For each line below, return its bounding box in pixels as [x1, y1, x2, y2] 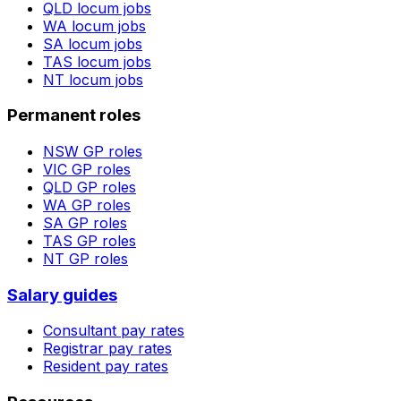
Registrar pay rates [43, 339, 172, 358]
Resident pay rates [43, 357, 168, 376]
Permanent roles [7, 105, 141, 126]
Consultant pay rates [43, 321, 184, 340]
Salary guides [7, 284, 117, 305]
